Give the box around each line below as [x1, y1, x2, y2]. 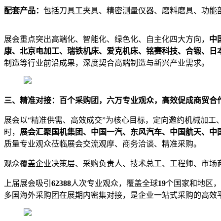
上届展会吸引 [4, 179, 51, 187]
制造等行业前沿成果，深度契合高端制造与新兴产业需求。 [4, 58, 209, 67]
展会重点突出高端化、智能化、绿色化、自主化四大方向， [4, 35, 209, 43]
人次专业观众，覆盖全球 [71, 179, 158, 187]
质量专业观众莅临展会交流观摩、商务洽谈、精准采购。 [4, 139, 201, 148]
